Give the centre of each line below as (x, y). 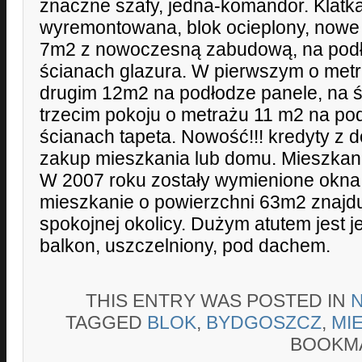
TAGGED (106, 322)
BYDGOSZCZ (264, 322)
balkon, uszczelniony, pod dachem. (185, 246)
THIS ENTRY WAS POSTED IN (218, 300)
